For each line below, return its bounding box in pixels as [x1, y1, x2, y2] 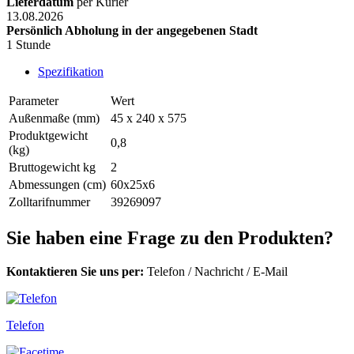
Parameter [9, 94, 58, 108]
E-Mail [250, 265, 288, 279]
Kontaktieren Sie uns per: [6, 265, 144, 279]
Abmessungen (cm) [9, 178, 106, 192]
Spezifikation [38, 65, 104, 79]
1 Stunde [6, 38, 51, 52]
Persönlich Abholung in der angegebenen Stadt [6, 24, 258, 38]
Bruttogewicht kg [9, 160, 96, 175]
